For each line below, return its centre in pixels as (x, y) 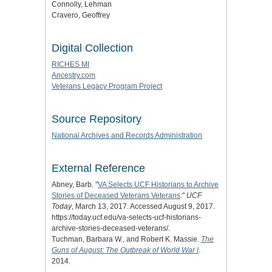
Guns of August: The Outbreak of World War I (125, 250)
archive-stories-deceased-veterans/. (111, 229)
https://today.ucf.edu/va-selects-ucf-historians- (126, 218)
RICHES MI (70, 65)
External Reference (98, 168)
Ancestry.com (73, 76)
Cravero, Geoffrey (81, 15)
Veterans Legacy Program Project (107, 87)
